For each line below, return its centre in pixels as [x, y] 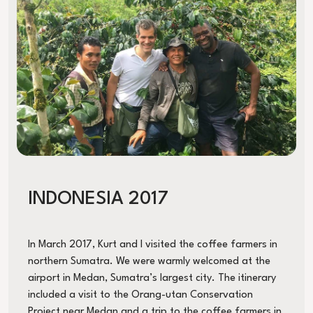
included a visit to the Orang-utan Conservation [140, 296]
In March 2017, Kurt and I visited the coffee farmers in [153, 245]
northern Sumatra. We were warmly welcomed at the [149, 262]
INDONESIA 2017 [98, 199]
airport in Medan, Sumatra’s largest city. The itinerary [152, 279]
